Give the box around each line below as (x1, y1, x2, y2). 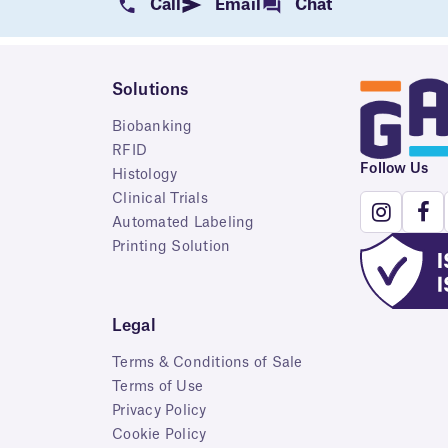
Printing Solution (112, 240, 231, 255)
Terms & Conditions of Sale (112, 356, 303, 371)
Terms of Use (112, 380, 203, 395)
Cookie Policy (112, 428, 207, 443)
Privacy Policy (112, 404, 207, 419)
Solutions (112, 82, 189, 99)
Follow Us (360, 161, 429, 176)
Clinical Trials (112, 192, 208, 207)
